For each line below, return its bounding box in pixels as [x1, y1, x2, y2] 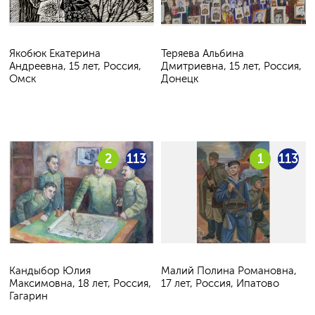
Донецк [161, 72, 198, 85]
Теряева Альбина [161, 46, 244, 60]
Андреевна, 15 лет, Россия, [9, 59, 141, 72]
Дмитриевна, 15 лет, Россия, [161, 59, 302, 72]
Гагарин [9, 290, 48, 303]
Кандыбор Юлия [9, 264, 91, 278]
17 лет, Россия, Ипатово [161, 277, 279, 290]
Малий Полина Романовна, [161, 264, 297, 278]
